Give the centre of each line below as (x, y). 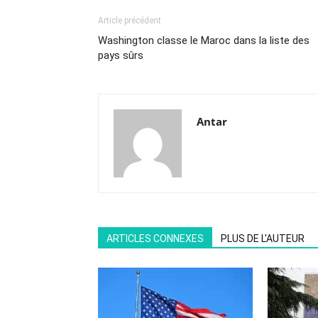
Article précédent (130, 21)
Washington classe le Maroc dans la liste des (204, 41)
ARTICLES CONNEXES (155, 239)
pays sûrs (121, 56)
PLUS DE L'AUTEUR (263, 239)
